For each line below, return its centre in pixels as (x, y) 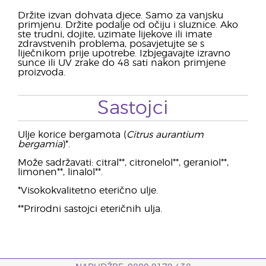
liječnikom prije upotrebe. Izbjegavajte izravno (124, 53)
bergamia (40, 144)
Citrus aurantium (165, 135)
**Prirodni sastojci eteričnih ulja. (90, 209)
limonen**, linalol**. (60, 172)
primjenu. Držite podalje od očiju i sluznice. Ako (128, 25)
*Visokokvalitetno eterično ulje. (88, 191)
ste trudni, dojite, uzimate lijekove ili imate (115, 34)
